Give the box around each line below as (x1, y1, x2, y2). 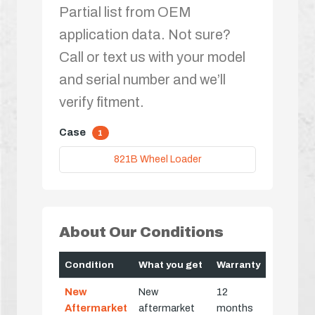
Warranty (217, 259, 260, 271)
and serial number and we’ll (59, 71, 226, 87)
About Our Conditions (59, 224, 224, 240)
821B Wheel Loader (113, 153, 202, 165)
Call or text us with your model (59, 49, 245, 65)
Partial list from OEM (59, 4, 191, 20)
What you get (139, 259, 202, 271)
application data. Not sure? (59, 26, 231, 42)
